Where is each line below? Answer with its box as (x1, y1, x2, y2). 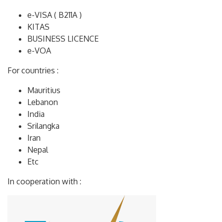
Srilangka (27, 121, 59, 131)
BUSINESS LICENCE (27, 34, 99, 44)
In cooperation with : (7, 176, 87, 186)
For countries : (7, 65, 58, 75)
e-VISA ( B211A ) (27, 10, 82, 20)
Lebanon (27, 97, 58, 107)
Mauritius (27, 85, 60, 95)
